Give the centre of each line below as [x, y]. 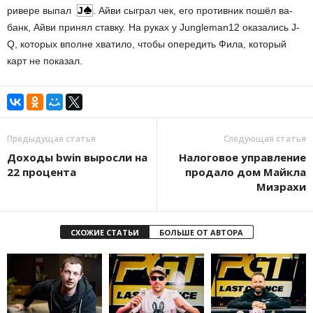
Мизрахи [281, 187]
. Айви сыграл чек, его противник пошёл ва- [193, 11]
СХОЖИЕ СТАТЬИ [104, 233]
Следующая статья [265, 139]
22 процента [42, 172]
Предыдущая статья [51, 139]
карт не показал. [45, 61]
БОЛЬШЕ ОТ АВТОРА [201, 233]
